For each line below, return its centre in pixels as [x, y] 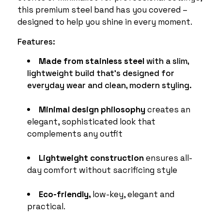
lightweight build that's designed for [101, 72]
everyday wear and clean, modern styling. [109, 85]
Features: [36, 41]
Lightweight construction [91, 157]
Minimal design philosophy [92, 109]
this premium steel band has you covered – [102, 9]
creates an [168, 109]
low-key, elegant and [133, 194]
